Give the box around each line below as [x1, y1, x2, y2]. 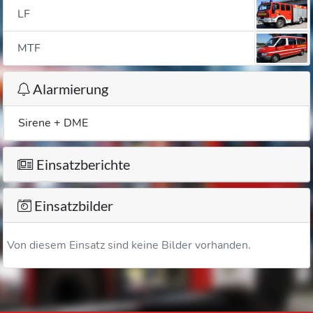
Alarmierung [30, 80, 108, 97]
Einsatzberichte [34, 156, 130, 173]
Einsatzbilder [31, 197, 113, 214]
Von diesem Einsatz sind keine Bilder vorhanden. [7, 238, 251, 253]
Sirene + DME [18, 115, 88, 131]
